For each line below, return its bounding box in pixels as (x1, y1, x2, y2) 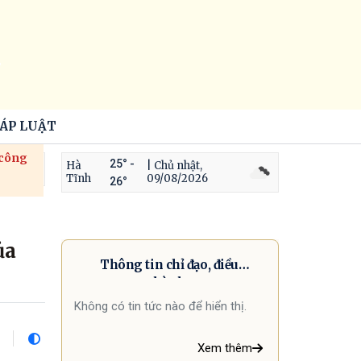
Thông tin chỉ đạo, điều (100, 257, 239, 272)
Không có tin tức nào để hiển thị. (74, 299, 247, 313)
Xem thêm (197, 341, 252, 355)
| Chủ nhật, (146, 159, 202, 172)
